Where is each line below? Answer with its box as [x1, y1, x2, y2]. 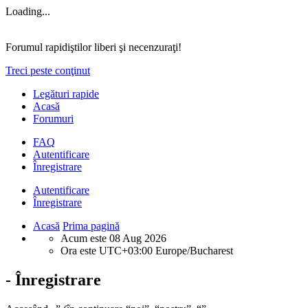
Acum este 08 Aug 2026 [60, 232, 166, 244]
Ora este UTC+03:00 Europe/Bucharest [60, 245, 233, 256]
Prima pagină [63, 220, 120, 232]
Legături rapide [33, 88, 99, 100]
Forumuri [33, 113, 74, 124]
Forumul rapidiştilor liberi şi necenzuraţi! [5, 41, 181, 53]
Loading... [5, 5, 50, 17]
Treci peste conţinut [5, 65, 90, 76]
